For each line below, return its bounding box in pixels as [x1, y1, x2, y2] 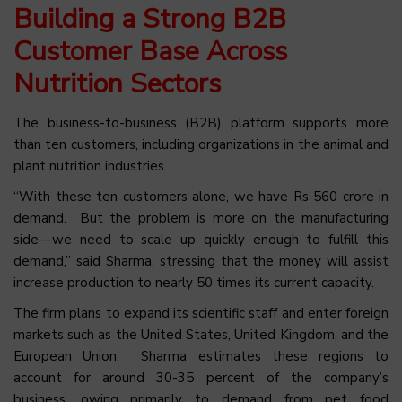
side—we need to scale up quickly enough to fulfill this [13, 231, 389, 249]
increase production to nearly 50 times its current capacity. [13, 274, 374, 293]
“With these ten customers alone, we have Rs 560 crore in [13, 188, 389, 206]
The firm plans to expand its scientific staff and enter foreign [13, 304, 389, 323]
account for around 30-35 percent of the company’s [13, 369, 389, 388]
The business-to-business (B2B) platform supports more [13, 114, 389, 133]
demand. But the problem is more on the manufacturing [13, 209, 389, 228]
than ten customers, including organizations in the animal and [13, 135, 389, 154]
